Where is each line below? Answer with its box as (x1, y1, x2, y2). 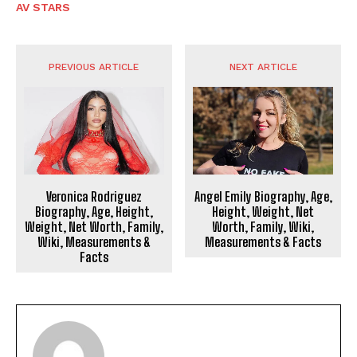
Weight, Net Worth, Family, (24, 218, 163, 234)
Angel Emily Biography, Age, (194, 188, 332, 204)
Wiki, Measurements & (37, 233, 151, 249)
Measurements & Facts (205, 233, 322, 249)
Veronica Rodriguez (45, 188, 142, 204)
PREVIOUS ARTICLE (49, 61, 139, 73)
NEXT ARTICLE (229, 61, 297, 73)
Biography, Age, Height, (34, 203, 153, 219)
